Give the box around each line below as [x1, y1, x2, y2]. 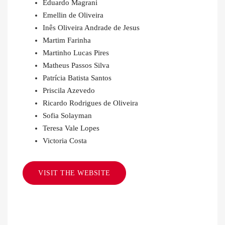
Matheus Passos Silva [43, 61, 109, 70]
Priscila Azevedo [43, 86, 95, 95]
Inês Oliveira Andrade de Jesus [43, 24, 140, 32]
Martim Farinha [43, 36, 91, 45]
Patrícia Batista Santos [43, 74, 111, 82]
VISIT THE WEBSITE [38, 169, 110, 177]
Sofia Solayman [43, 111, 92, 120]
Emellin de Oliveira [43, 11, 103, 20]
